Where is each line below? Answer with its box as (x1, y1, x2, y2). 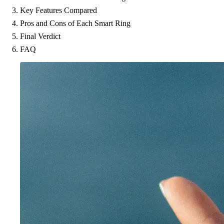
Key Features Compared (20, 6, 97, 14)
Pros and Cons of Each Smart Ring (20, 19, 130, 27)
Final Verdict (20, 32, 60, 40)
